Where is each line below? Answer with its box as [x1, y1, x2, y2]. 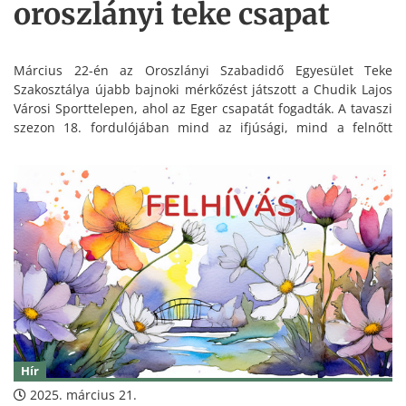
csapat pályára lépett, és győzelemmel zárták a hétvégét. [14, 138, 357, 156]
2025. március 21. [26, 386, 137, 404]
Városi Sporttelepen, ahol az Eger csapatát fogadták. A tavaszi [14, 100, 392, 118]
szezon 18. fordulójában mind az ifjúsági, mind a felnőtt [14, 119, 392, 137]
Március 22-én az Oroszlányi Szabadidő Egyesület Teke [14, 62, 392, 80]
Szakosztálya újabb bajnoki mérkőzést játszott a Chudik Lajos [14, 81, 392, 99]
